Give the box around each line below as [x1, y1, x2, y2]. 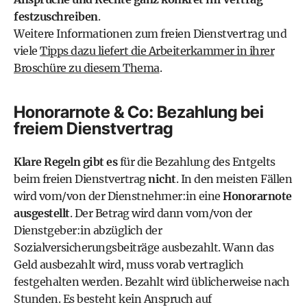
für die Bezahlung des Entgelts [117, 155, 275, 169]
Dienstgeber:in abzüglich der [14, 223, 162, 237]
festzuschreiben [14, 10, 98, 23]
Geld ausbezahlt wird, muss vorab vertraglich [14, 258, 243, 271]
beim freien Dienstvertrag [14, 172, 148, 186]
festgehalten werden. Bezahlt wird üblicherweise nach [14, 275, 289, 288]
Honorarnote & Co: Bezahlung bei [14, 102, 264, 122]
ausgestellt [14, 206, 70, 220]
